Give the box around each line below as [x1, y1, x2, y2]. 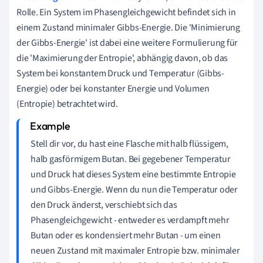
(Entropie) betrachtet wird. [16, 97, 119, 110]
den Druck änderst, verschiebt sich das [31, 198, 177, 211]
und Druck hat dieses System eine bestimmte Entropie [31, 167, 236, 181]
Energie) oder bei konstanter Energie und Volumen [16, 82, 210, 95]
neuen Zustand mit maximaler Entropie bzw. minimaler [31, 244, 240, 257]
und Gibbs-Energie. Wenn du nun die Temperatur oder [31, 183, 238, 196]
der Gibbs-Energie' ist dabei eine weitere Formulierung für [16, 36, 238, 49]
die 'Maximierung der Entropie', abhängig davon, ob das [16, 51, 228, 65]
